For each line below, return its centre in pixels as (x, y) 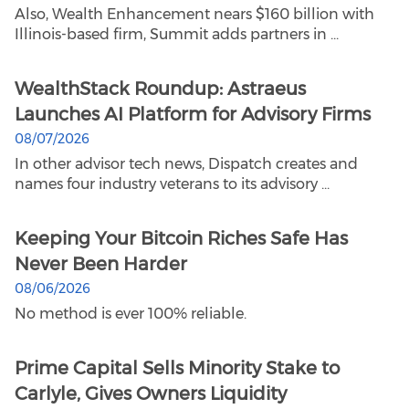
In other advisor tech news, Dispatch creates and (186, 164)
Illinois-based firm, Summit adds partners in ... (177, 35)
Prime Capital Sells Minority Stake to (177, 368)
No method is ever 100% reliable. (131, 314)
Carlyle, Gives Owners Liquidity (151, 394)
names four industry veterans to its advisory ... (172, 184)
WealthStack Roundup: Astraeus (160, 89)
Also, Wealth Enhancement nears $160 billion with (194, 15)
